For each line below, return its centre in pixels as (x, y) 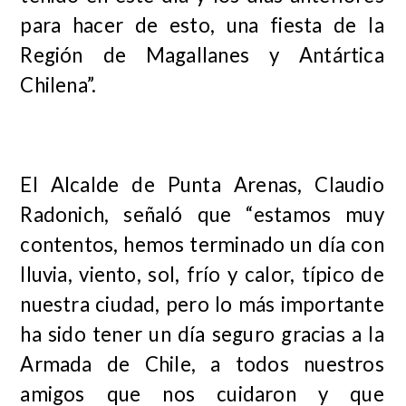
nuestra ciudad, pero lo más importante (202, 304)
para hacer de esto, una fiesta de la (202, 24)
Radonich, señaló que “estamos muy (202, 215)
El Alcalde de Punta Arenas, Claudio (202, 185)
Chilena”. (58, 84)
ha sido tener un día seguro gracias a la (202, 334)
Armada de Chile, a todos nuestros (202, 364)
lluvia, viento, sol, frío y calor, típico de (202, 275)
